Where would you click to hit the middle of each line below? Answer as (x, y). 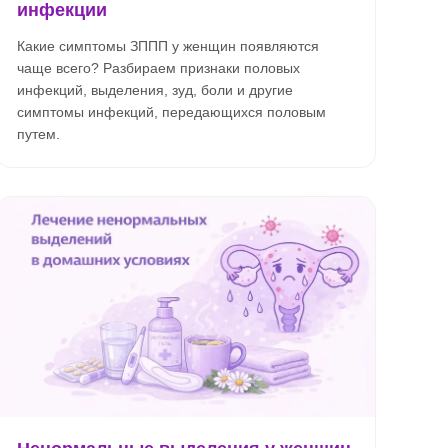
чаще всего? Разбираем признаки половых (158, 68)
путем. (38, 134)
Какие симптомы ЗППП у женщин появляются (168, 46)
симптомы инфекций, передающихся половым (171, 112)
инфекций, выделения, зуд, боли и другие (155, 90)
